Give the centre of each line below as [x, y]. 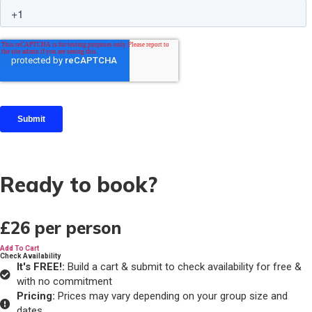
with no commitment [64, 282]
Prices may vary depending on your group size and [171, 296]
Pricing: [36, 296]
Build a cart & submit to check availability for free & [183, 267]
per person [78, 228]
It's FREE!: [40, 267]
